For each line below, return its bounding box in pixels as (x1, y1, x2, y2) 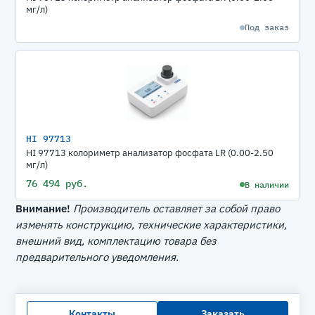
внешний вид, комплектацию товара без (15, 233, 217, 247)
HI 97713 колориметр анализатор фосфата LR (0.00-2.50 (26, 147, 274, 159)
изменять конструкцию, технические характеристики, (15, 217, 287, 231)
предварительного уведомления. (15, 250, 179, 264)
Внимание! (15, 201, 70, 215)
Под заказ (245, 22, 289, 32)
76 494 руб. (26, 177, 88, 190)
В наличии (245, 179, 289, 190)
